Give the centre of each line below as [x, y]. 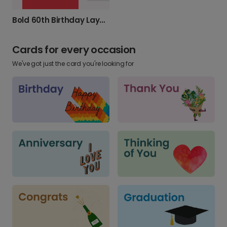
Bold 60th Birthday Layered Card [102, 20]
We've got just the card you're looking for [73, 64]
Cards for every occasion [74, 50]
